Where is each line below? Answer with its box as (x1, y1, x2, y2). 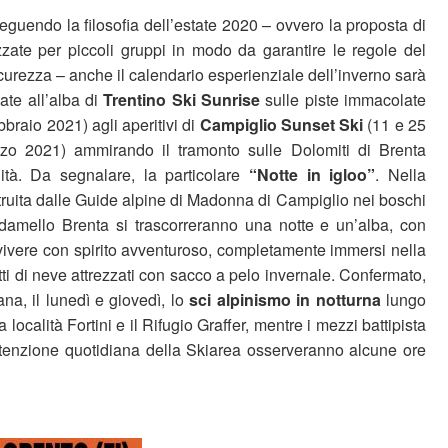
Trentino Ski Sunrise (103, 88, 261, 111)
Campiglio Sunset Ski (199, 113, 364, 136)
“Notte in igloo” (249, 163, 376, 186)
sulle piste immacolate (260, 88, 427, 111)
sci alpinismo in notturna (189, 288, 381, 311)
